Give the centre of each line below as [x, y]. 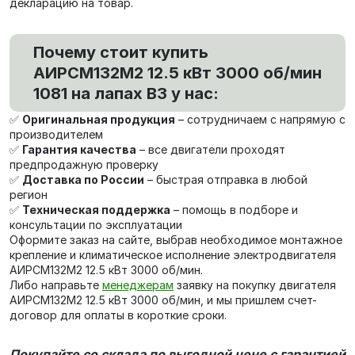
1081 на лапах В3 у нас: [126, 94]
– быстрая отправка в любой [226, 180]
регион [29, 195]
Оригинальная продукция [99, 120]
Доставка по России [83, 180]
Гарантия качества [79, 150]
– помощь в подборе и [234, 210]
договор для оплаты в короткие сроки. [120, 315]
